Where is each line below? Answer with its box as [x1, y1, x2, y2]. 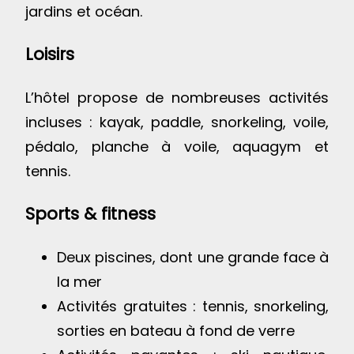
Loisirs [25, 42, 74, 66]
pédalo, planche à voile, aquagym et [25, 136, 329, 156]
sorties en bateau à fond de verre [57, 321, 295, 341]
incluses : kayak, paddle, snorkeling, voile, [25, 111, 329, 132]
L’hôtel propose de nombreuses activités [25, 87, 329, 107]
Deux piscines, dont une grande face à [57, 247, 329, 268]
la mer [57, 272, 102, 292]
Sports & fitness [25, 201, 156, 225]
